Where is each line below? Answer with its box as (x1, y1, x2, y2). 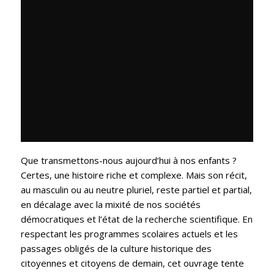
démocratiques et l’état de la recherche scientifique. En (20, 213, 253, 226)
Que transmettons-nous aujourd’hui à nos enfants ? (20, 154, 237, 167)
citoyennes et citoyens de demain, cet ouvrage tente (20, 257, 244, 270)
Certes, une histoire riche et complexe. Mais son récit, (20, 169, 247, 182)
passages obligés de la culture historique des (20, 242, 212, 255)
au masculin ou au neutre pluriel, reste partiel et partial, (20, 183, 252, 196)
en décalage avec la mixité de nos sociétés (20, 198, 201, 211)
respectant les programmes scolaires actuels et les (20, 228, 238, 240)
